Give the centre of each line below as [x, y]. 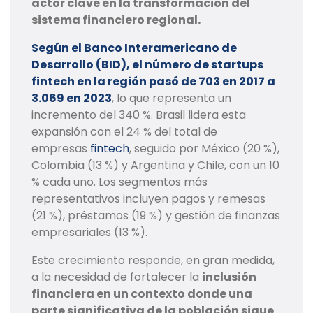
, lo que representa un [172, 99]
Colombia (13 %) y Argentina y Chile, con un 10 [155, 166]
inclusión [229, 277]
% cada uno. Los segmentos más [119, 182]
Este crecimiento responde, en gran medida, [153, 261]
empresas [61, 149]
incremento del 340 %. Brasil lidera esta [139, 115]
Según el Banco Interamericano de [134, 48]
